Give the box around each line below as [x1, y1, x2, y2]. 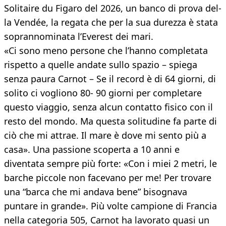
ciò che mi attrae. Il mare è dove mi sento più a [4, 129, 206, 142]
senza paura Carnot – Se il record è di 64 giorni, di [4, 73, 216, 85]
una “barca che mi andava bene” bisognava [4, 186, 187, 198]
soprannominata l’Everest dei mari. [4, 30, 153, 43]
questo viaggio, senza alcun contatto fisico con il [4, 101, 213, 114]
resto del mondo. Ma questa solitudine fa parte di [4, 115, 217, 128]
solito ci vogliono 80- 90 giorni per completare [4, 87, 202, 99]
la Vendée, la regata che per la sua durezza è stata [4, 16, 218, 29]
